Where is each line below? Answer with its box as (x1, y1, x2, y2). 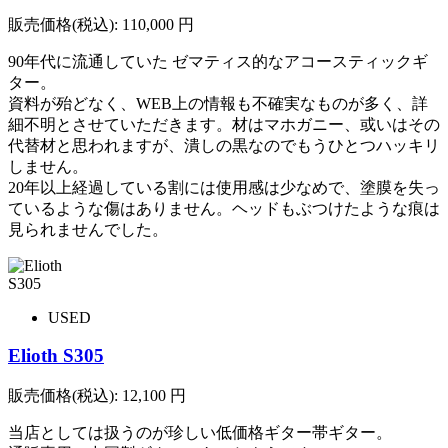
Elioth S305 (8, 345, 104, 367)
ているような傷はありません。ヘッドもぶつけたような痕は (8, 199, 440, 217)
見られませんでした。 (8, 220, 168, 238)
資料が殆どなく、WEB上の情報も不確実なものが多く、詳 (8, 94, 428, 112)
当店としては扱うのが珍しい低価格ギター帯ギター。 (8, 424, 392, 442)
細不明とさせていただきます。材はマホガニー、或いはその (8, 115, 440, 133)
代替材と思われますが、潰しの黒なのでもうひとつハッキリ (8, 136, 440, 154)
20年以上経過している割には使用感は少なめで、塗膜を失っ (8, 178, 440, 196)
